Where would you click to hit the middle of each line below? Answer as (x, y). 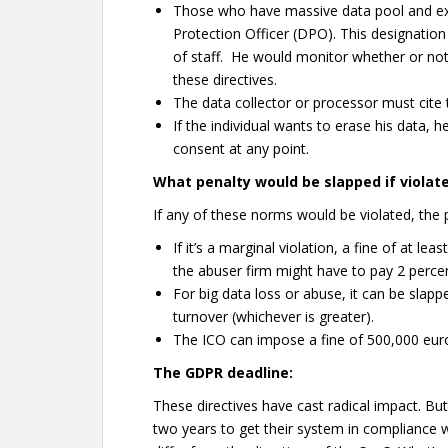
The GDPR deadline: (223, 372)
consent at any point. (241, 148)
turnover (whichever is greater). (273, 316)
